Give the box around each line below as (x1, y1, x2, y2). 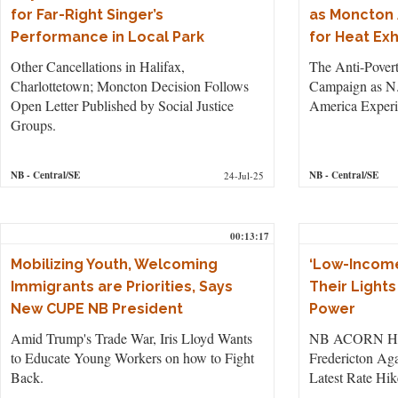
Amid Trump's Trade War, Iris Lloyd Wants (11, 328, 252, 347)
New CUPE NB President (11, 299, 183, 317)
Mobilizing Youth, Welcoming (11, 255, 218, 273)
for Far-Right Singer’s (11, 5, 163, 23)
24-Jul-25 (224, 168, 265, 182)
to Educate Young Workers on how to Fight (11, 347, 254, 367)
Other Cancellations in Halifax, (11, 56, 185, 76)
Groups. (11, 115, 56, 134)
